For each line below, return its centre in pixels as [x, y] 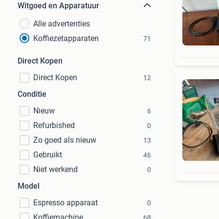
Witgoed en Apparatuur [58, 6]
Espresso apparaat [66, 203]
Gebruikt [48, 155]
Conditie [32, 94]
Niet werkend [55, 169]
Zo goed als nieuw [65, 140]
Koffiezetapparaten [66, 38]
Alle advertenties [62, 24]
